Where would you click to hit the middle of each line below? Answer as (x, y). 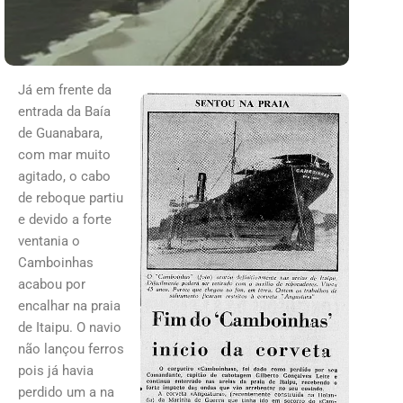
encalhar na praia (69, 305)
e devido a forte (65, 219)
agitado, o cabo (64, 176)
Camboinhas (56, 262)
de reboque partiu (71, 197)
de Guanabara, (60, 133)
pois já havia (56, 370)
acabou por (52, 284)
